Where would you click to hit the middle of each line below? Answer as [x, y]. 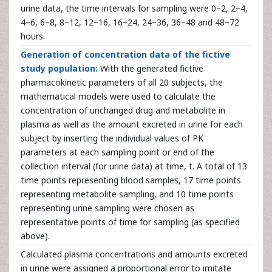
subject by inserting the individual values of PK [112, 138]
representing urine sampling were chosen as [107, 208]
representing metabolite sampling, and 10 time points [127, 194]
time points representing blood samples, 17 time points [131, 180]
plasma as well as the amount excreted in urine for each [132, 124]
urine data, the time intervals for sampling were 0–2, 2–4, [134, 8]
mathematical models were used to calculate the [118, 96]
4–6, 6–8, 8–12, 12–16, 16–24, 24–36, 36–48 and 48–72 [130, 22]
